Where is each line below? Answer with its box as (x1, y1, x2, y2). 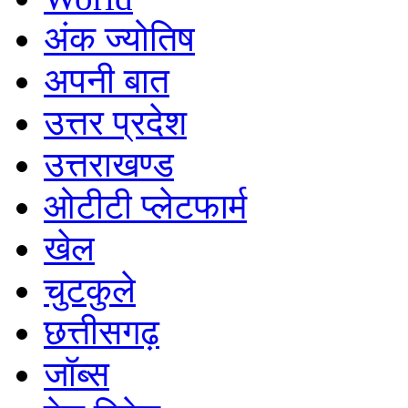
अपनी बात (44, 60, 169, 100)
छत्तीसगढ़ (44, 311, 159, 352)
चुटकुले (44, 270, 136, 310)
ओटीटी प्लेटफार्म (44, 186, 247, 226)
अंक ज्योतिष (44, 18, 195, 58)
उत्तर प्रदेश (44, 102, 187, 142)
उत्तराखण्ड (44, 144, 174, 184)
